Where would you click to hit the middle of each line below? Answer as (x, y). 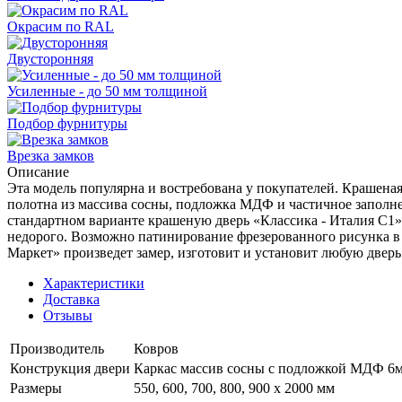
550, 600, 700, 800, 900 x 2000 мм (234, 388)
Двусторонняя (50, 58)
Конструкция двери (70, 368)
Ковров (156, 348)
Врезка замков (51, 155)
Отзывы (68, 315)
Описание (38, 171)
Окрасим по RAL (61, 26)
